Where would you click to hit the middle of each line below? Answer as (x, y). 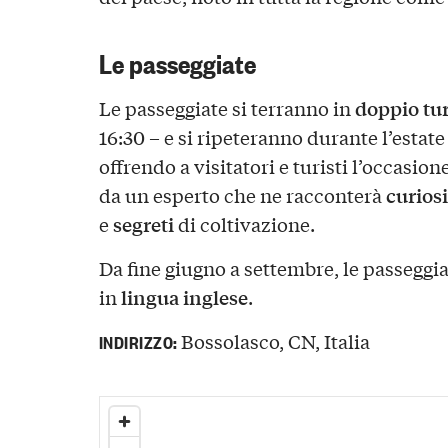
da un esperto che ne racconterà (242, 195)
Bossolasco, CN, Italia (274, 341)
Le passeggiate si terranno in (226, 108)
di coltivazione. (244, 224)
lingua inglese (184, 297)
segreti (143, 224)
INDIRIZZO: (138, 341)
